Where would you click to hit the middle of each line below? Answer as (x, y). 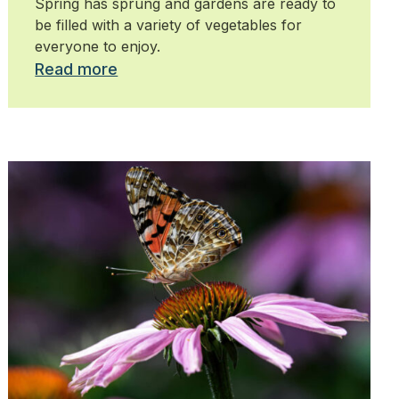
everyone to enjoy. (98, 47)
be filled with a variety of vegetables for (169, 25)
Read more (77, 69)
